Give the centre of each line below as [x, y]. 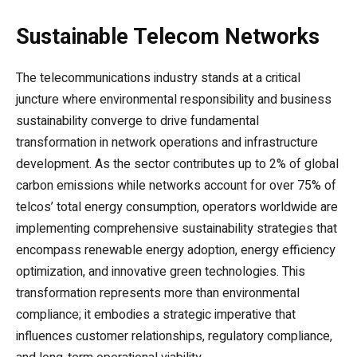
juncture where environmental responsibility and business [174, 99]
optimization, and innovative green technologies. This [161, 271]
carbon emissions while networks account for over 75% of [176, 185]
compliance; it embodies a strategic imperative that [156, 314]
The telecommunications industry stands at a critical [158, 78]
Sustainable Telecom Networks [168, 36]
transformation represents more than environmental [158, 293]
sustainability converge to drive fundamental [137, 121]
